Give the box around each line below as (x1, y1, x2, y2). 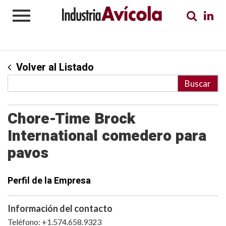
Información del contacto (8, 203, 112, 214)
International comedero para (8, 125, 206, 147)
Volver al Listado (16, 60, 94, 75)
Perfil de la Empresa (8, 174, 91, 188)
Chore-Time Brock (8, 108, 135, 130)
